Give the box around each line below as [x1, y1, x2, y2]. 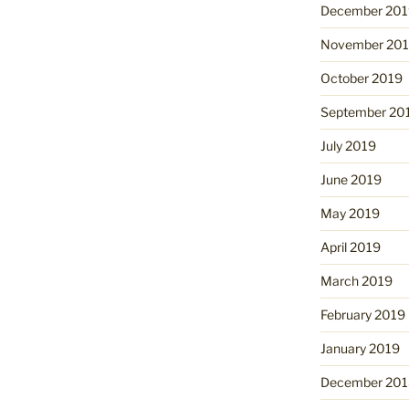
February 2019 [320, 307, 405, 323]
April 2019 [320, 239, 381, 256]
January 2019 [320, 341, 400, 357]
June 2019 [320, 172, 382, 188]
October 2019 [320, 70, 403, 87]
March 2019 [320, 273, 393, 289]
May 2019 [320, 205, 380, 222]
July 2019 [320, 138, 376, 154]
